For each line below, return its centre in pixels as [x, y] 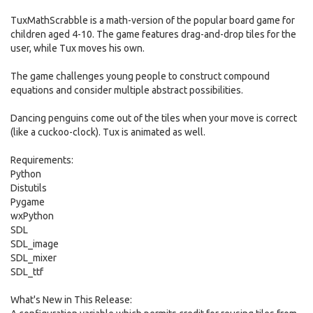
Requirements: [42, 160]
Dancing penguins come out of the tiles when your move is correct [154, 118]
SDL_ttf [27, 272]
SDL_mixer [34, 258]
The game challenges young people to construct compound [140, 76]
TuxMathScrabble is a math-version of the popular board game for [153, 20]
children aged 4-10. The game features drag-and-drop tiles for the [153, 34]
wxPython [32, 216]
